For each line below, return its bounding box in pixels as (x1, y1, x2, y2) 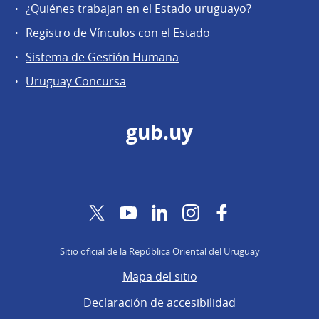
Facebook (230, 204, 281, 220)
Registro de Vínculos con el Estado (26, 24, 210, 41)
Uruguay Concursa (26, 73, 126, 90)
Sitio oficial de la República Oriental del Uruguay (59, 244, 260, 258)
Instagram (199, 204, 253, 220)
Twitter (105, 204, 142, 220)
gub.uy (126, 119, 193, 147)
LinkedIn (167, 204, 212, 220)
